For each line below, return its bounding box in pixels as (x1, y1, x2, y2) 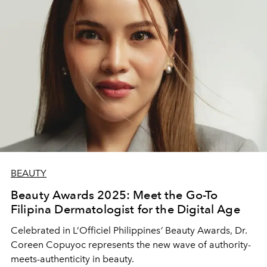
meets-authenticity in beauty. (11, 253, 134, 265)
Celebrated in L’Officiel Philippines (11, 224, 160, 236)
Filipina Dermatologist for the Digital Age (11, 201, 240, 216)
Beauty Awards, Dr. (163, 224, 247, 236)
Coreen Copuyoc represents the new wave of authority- (11, 238, 251, 250)
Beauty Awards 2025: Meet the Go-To (11, 187, 218, 202)
